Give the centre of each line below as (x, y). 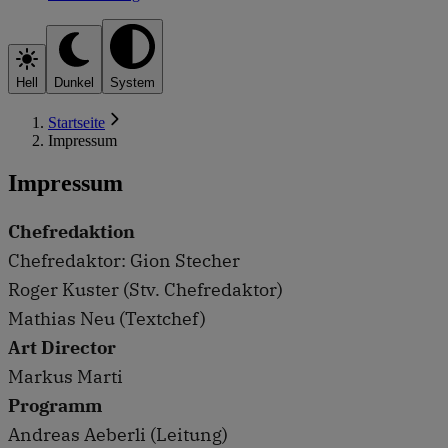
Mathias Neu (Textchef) (107, 318)
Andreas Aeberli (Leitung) (118, 434)
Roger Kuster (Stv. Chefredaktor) (145, 289)
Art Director (62, 347)
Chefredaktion (71, 231)
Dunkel (74, 83)
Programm (55, 405)
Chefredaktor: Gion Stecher (124, 260)
